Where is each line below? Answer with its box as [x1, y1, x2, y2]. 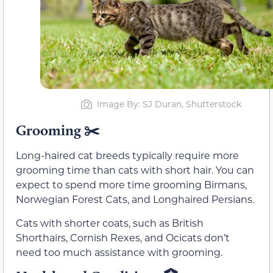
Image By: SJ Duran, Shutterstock [97, 98, 241, 110]
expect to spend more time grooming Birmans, [16, 178, 247, 191]
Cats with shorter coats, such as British [16, 216, 204, 229]
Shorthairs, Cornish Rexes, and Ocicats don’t [16, 230, 230, 244]
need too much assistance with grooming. [16, 245, 222, 258]
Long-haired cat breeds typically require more [16, 149, 239, 162]
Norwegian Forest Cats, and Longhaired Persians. [16, 193, 254, 206]
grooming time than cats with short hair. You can [16, 163, 254, 177]
